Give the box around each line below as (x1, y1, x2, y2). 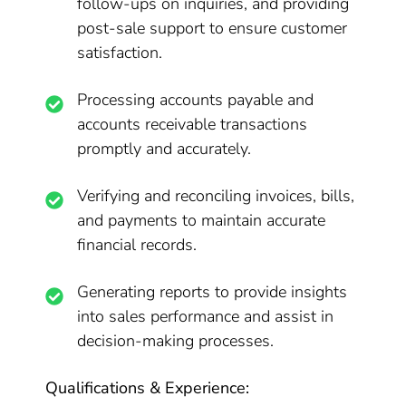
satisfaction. (77, 42, 163, 63)
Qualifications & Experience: (45, 377, 250, 399)
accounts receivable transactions (77, 113, 308, 135)
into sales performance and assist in (77, 305, 334, 327)
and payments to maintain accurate (77, 209, 326, 231)
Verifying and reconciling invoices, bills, (77, 185, 355, 207)
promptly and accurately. (77, 138, 252, 159)
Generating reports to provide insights (77, 281, 348, 303)
